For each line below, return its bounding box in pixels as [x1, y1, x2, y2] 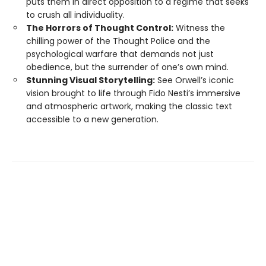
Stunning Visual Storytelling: [26, 74, 155, 87]
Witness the [173, 22, 225, 34]
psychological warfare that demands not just [26, 48, 214, 61]
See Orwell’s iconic [155, 74, 234, 87]
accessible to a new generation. [26, 113, 159, 126]
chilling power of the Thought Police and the [26, 35, 210, 47]
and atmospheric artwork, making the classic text [26, 100, 232, 113]
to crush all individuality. [26, 9, 125, 21]
